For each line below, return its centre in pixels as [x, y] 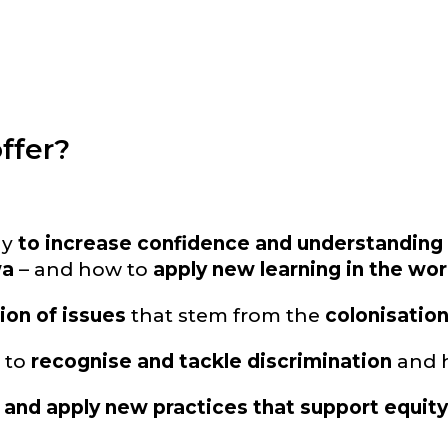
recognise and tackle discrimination [212, 361]
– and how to [84, 269]
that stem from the [226, 315]
